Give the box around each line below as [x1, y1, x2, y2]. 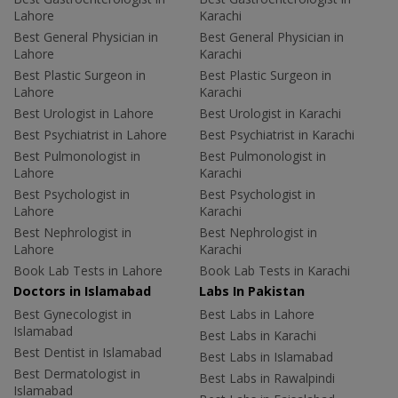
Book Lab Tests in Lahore [13, 262, 163, 280]
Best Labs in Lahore [199, 306, 314, 323]
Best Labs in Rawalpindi [199, 370, 335, 387]
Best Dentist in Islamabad [13, 344, 162, 362]
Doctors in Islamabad [13, 283, 151, 300]
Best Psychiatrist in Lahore [13, 126, 167, 144]
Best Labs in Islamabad [199, 348, 333, 366]
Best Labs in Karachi [199, 327, 316, 345]
